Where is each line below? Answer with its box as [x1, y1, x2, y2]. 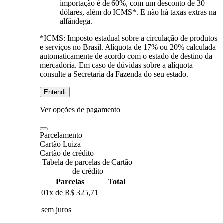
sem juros [41, 205, 71, 214]
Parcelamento [40, 130, 82, 139]
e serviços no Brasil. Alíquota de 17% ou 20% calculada [40, 42, 216, 51]
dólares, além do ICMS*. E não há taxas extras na [60, 7, 216, 16]
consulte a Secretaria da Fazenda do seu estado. [40, 69, 188, 78]
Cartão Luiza [40, 139, 81, 148]
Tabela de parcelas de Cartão [42, 157, 132, 166]
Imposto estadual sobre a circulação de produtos [67, 33, 217, 42]
